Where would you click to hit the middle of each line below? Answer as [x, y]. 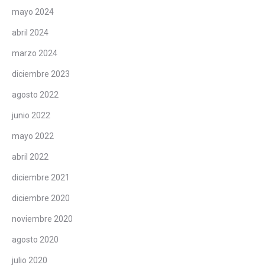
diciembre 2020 [41, 198]
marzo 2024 [35, 53]
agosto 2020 [35, 239]
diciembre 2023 [41, 74]
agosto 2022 [35, 94]
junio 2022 [31, 115]
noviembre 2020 [42, 219]
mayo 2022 [33, 136]
